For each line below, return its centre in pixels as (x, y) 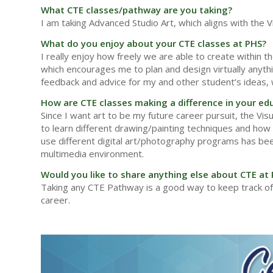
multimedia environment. (92, 153)
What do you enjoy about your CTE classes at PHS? (154, 43)
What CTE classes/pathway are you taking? (136, 10)
